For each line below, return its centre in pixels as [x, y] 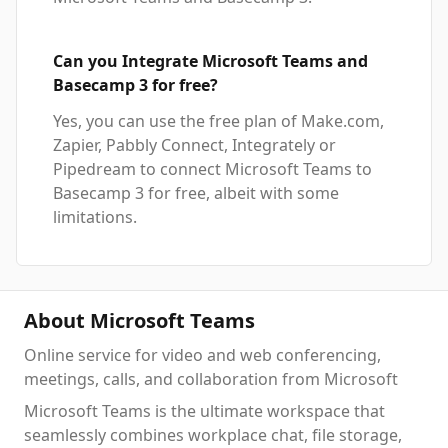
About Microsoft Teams [139, 320]
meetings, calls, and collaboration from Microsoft [211, 379]
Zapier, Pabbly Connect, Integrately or [194, 145]
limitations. [95, 217]
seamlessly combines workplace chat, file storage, [213, 435]
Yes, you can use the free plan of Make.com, [218, 121]
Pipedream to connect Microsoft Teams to [212, 169]
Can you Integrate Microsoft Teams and [210, 61]
